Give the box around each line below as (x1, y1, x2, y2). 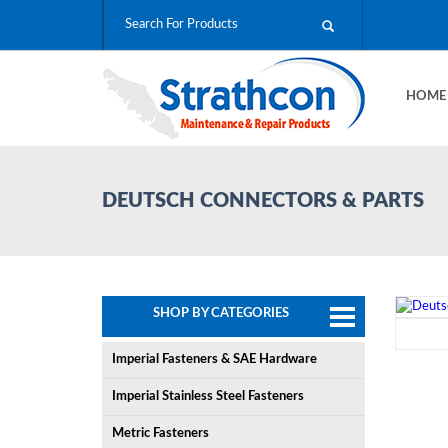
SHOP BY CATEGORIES (152, 307, 289, 320)
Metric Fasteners (112, 427, 209, 440)
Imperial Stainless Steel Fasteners (112, 390, 304, 403)
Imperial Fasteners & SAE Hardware (112, 353, 317, 366)
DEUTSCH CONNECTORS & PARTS (102, 191, 424, 211)
